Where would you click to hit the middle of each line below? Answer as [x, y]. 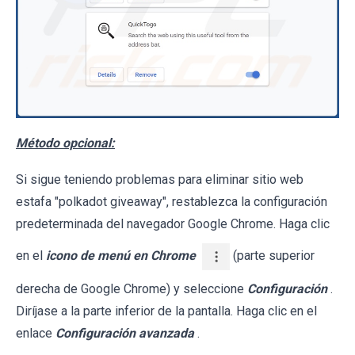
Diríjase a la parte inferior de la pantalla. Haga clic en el [166, 311]
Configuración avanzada [125, 333]
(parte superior [272, 256]
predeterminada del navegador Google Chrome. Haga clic [173, 224]
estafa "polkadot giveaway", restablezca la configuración [172, 202]
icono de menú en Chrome [121, 256]
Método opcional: [65, 143]
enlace [36, 333]
